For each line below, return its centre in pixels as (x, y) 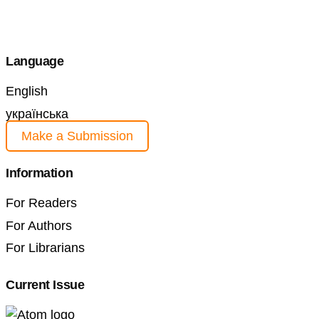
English (27, 91)
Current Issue (45, 285)
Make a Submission (77, 136)
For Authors (39, 225)
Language (35, 62)
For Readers (41, 203)
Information (40, 173)
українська (37, 114)
